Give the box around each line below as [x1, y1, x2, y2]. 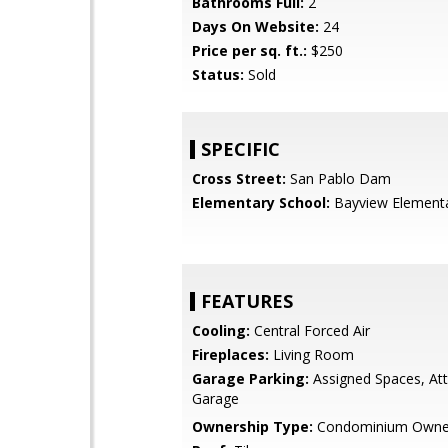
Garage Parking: [192, 369, 309, 388]
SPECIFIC [201, 137, 280, 161]
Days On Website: [192, 17, 319, 36]
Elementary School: [192, 193, 330, 212]
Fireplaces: [192, 345, 269, 364]
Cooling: [192, 321, 250, 340]
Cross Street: [192, 169, 286, 188]
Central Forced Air [250, 321, 370, 340]
